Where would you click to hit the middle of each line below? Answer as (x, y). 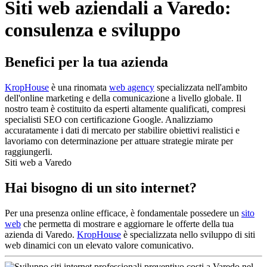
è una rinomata (79, 87)
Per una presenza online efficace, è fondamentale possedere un (123, 213)
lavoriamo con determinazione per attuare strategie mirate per (119, 141)
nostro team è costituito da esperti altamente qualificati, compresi (125, 108)
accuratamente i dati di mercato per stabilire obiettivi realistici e (122, 130)
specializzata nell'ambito (201, 87)
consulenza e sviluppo (93, 30)
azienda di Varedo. (41, 234)
